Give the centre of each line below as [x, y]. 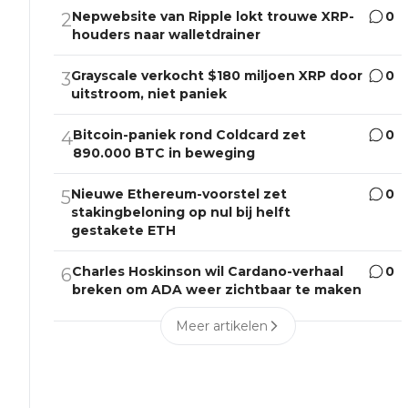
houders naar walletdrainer [167, 35]
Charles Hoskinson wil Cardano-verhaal [208, 272]
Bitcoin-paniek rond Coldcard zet [190, 135]
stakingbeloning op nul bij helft [181, 213]
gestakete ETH [124, 231]
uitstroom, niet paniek [149, 94]
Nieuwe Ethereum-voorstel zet [179, 194]
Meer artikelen [221, 326]
